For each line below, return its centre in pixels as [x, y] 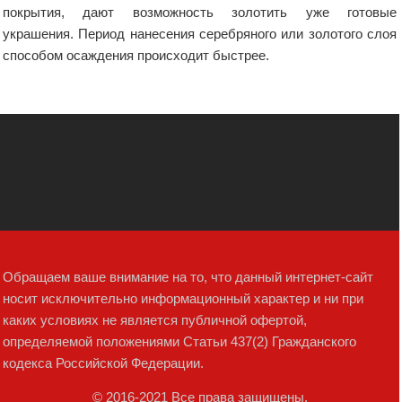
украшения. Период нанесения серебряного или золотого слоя [200, 33]
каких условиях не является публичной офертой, [155, 320]
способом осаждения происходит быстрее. [136, 55]
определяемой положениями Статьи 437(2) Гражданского [179, 342]
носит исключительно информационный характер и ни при [183, 299]
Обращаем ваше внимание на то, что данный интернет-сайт [188, 277]
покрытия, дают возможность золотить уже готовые [200, 12]
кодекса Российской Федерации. [103, 363]
